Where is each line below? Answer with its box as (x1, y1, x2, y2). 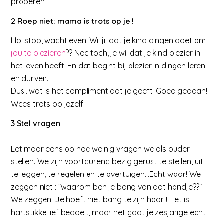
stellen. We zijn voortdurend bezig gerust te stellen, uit (11, 156, 204, 166)
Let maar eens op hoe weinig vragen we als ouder (11, 143, 190, 153)
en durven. (11, 73, 49, 84)
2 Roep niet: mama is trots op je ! (11, 16, 134, 26)
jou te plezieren (11, 48, 66, 58)
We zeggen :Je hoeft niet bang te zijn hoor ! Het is (11, 194, 190, 204)
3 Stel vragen (11, 118, 61, 128)
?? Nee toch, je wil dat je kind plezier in (66, 48, 201, 58)
